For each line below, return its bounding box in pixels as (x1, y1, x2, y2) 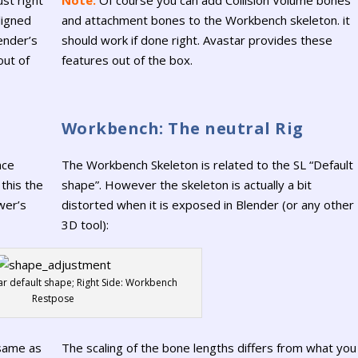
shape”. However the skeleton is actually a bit (61, 177, 312, 193)
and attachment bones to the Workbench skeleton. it (61, 11, 350, 28)
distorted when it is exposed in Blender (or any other (61, 197, 354, 213)
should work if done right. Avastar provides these (61, 31, 332, 48)
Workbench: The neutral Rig (61, 117, 304, 140)
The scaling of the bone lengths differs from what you (61, 340, 356, 356)
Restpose (32, 291, 75, 305)
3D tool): (61, 217, 109, 233)
